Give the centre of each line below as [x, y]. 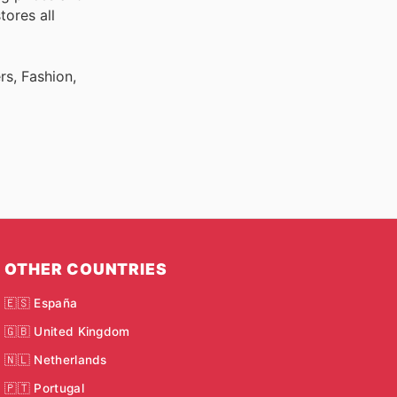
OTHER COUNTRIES [86, 269]
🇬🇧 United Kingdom [67, 331]
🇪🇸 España [41, 303]
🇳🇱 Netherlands [56, 360]
